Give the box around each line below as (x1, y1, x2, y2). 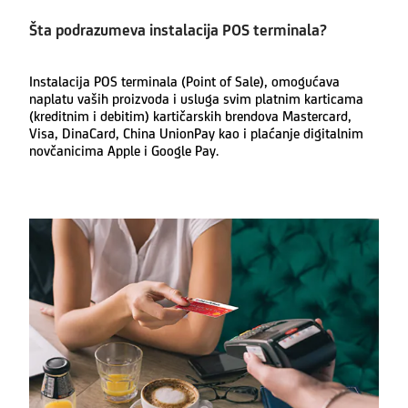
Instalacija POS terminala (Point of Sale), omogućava (29, 73, 340, 89)
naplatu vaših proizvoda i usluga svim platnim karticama (29, 90, 363, 107)
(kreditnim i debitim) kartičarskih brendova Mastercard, (29, 107, 352, 124)
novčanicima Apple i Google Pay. (29, 142, 222, 158)
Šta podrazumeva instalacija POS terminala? (29, 21, 327, 40)
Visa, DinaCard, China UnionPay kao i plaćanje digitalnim (29, 125, 363, 141)
